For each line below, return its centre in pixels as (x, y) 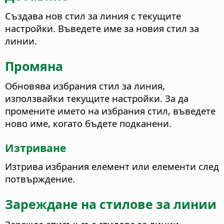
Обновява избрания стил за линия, (85, 86)
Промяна (34, 66)
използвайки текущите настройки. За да (97, 98)
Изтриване (36, 147)
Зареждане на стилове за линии (111, 204)
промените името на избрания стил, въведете (110, 111)
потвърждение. (40, 179)
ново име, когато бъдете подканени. (88, 123)
